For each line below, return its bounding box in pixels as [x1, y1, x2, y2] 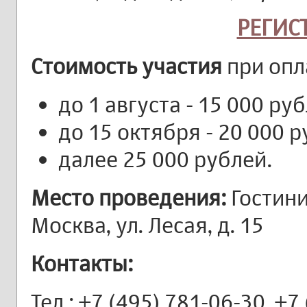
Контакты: [31, 249, 133, 277]
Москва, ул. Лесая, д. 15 [31, 211, 264, 238]
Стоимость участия [31, 52, 222, 79]
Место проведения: [31, 184, 226, 211]
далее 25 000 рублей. [58, 145, 272, 173]
